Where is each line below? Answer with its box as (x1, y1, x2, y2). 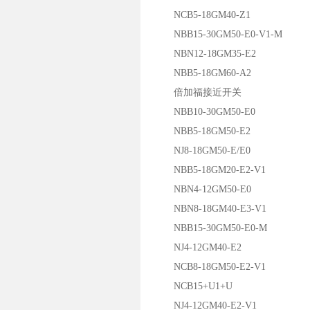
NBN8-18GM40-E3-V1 (154, 203, 266, 214)
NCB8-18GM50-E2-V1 (154, 262, 266, 272)
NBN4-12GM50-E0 (154, 184, 251, 194)
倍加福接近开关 (154, 87, 241, 98)
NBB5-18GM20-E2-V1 (154, 165, 266, 175)
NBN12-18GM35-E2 (154, 48, 256, 59)
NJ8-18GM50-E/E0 (154, 145, 250, 156)
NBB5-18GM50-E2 (154, 126, 250, 136)
